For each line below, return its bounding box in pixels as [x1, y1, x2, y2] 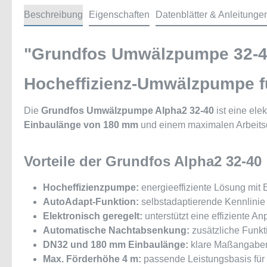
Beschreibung [24, 10, 83, 20]
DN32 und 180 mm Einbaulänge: [43, 240, 188, 250]
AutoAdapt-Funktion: [43, 197, 139, 207]
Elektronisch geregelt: [43, 211, 142, 221]
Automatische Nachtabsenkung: [43, 225, 190, 235]
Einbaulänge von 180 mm [24, 120, 138, 130]
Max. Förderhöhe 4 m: [43, 254, 141, 264]
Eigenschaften [89, 10, 150, 20]
